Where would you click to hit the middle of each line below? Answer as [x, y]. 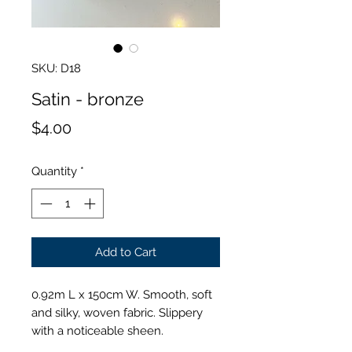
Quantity [54, 171]
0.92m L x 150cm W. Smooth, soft [122, 295]
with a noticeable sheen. [97, 331]
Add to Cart [126, 253]
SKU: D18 [56, 68]
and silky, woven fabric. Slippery [117, 313]
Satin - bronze [88, 99]
